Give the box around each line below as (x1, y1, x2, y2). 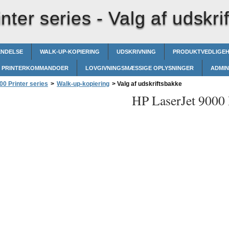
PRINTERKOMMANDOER (2, 65, 68, 71)
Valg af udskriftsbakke (116, 80, 182, 87)
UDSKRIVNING (117, 49, 156, 55)
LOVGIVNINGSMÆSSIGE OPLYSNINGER (85, 65, 194, 71)
